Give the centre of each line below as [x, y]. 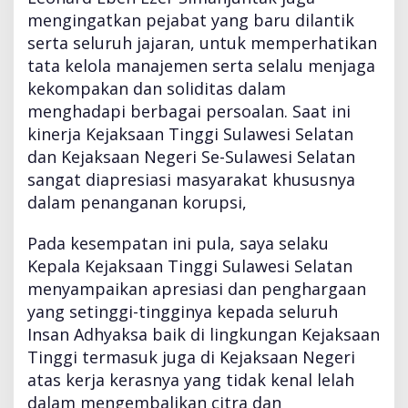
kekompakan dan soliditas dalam [157, 88]
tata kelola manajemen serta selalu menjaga [201, 65]
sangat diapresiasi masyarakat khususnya [191, 179]
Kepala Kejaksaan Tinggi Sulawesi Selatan [190, 265]
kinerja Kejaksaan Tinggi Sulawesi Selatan [190, 133]
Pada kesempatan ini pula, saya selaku [178, 243]
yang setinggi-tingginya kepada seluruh [183, 311]
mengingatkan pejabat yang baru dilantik [191, 20]
